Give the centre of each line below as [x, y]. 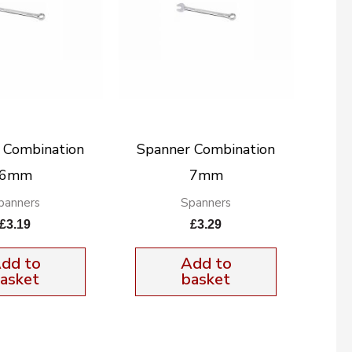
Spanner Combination [206, 149]
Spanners [206, 202]
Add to [206, 263]
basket [206, 279]
